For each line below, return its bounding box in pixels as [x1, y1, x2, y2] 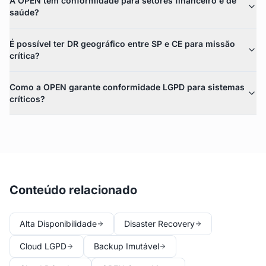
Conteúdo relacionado [9, 183, 137, 197]
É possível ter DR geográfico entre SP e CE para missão [9, 39, 235, 49]
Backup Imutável [94, 241, 159, 251]
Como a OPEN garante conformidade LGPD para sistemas [9, 82, 245, 92]
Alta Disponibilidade [20, 218, 97, 229]
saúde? [9, 7, 39, 17]
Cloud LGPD [20, 241, 66, 251]
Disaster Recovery [124, 218, 195, 229]
